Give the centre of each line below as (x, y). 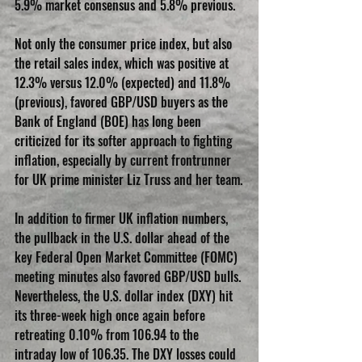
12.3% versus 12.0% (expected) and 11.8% (124, 83)
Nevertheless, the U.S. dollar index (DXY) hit (125, 296)
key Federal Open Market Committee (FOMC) (128, 257)
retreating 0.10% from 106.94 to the (108, 335)
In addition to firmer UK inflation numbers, (123, 219)
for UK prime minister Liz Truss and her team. (128, 180)
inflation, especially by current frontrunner (124, 160)
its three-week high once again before (112, 316)
